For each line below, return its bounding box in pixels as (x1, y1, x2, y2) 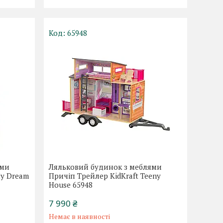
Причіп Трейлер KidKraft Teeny (49, 171, 161, 181)
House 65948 (49, 180, 93, 190)
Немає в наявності (49, 212, 111, 221)
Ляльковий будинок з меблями (49, 162, 162, 172)
